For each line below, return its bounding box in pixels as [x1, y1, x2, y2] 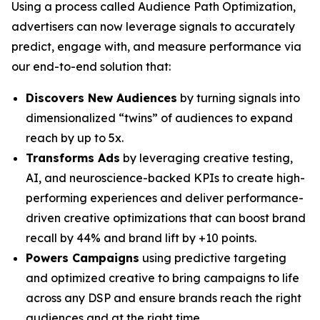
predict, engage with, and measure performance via [11, 39, 301, 54]
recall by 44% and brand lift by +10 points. [26, 231, 256, 245]
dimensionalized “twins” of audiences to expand [26, 111, 293, 125]
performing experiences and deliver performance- [26, 191, 304, 205]
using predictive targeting [139, 251, 286, 265]
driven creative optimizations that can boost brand [26, 211, 306, 225]
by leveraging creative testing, [120, 151, 293, 165]
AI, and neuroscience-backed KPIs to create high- [26, 171, 305, 185]
